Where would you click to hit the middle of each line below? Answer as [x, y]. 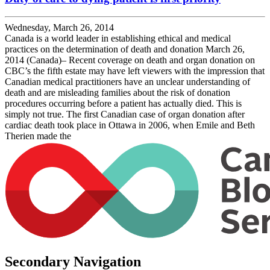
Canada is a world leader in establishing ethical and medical [118, 39]
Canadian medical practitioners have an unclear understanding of [127, 82]
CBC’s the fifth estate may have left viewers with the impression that [135, 71]
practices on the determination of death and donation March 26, [125, 49]
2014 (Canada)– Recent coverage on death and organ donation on [130, 60]
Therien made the [38, 136]
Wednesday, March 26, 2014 [59, 28]
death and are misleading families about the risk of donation [118, 93]
